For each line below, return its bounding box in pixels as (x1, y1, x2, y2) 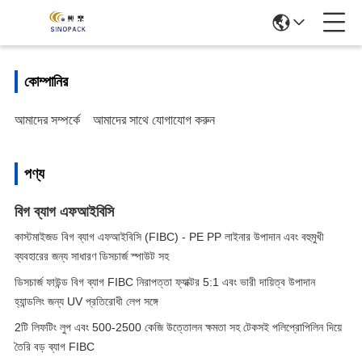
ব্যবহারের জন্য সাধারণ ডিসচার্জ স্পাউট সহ (15, 250, 169, 263)
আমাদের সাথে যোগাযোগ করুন (93, 113, 215, 127)
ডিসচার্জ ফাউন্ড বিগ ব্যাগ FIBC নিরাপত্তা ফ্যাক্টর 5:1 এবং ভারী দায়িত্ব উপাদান (15, 276, 315, 288)
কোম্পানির (24, 74, 68, 90)
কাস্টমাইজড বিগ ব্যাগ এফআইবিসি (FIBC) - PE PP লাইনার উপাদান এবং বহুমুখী (15, 230, 324, 243)
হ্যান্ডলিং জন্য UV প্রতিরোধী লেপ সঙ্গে (15, 295, 158, 308)
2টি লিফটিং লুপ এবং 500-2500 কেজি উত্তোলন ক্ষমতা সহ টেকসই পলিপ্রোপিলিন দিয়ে (15, 321, 342, 334)
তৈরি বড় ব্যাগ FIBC (15, 340, 95, 353)
